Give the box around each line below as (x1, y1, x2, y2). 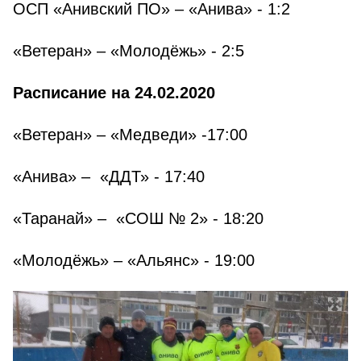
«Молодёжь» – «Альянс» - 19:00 (13, 251, 255, 269)
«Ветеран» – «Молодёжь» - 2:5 (13, 42, 244, 60)
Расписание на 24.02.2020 (13, 84, 215, 102)
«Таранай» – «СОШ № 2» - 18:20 (13, 210, 263, 227)
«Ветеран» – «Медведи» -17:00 (13, 126, 247, 143)
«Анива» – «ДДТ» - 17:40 (13, 168, 205, 185)
